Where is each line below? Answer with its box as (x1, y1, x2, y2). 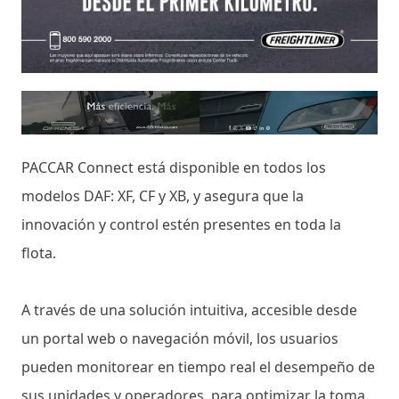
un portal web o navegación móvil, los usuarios (21, 328, 338, 348)
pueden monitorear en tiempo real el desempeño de (21, 356, 375, 377)
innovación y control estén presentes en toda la (21, 214, 341, 234)
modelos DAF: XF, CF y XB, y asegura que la (21, 185, 304, 206)
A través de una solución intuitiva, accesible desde (21, 299, 357, 320)
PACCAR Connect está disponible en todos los (21, 157, 326, 177)
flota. (21, 242, 60, 263)
